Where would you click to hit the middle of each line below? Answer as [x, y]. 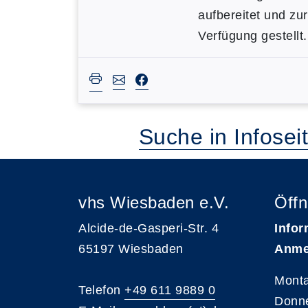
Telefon [101, 290]
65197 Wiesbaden [131, 249]
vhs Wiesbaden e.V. [154, 202]
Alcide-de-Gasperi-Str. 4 [148, 228]
